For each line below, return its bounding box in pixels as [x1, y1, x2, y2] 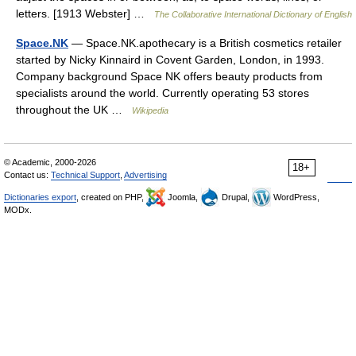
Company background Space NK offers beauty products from [16, 70, 323, 83]
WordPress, [271, 192, 319, 202]
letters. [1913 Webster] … [16, 7, 154, 20]
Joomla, [165, 192, 200, 202]
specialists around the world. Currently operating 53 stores [16, 87, 309, 99]
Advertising [124, 170, 167, 180]
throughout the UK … [16, 103, 132, 116]
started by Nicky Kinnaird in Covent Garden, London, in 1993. [16, 53, 324, 66]
